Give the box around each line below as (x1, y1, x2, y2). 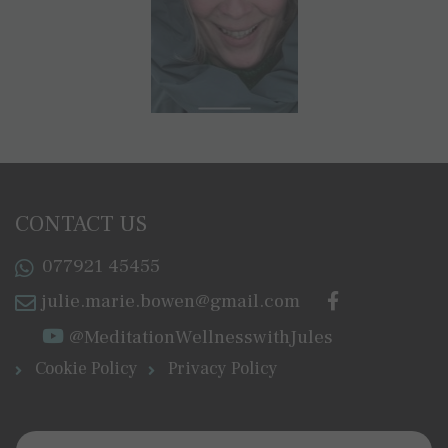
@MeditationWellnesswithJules (64, 324, 333, 349)
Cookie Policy (35, 356, 138, 380)
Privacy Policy (168, 356, 278, 380)
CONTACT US (15, 209, 147, 238)
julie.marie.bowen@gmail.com (42, 288, 300, 313)
